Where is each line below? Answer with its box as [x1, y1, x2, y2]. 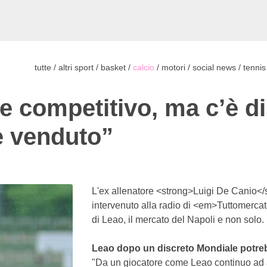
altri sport [58, 62, 94, 72]
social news [193, 62, 236, 72]
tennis [243, 62, 266, 72]
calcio [133, 62, 154, 72]
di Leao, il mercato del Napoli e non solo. [92, 214, 264, 225]
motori [162, 62, 185, 72]
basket [101, 62, 126, 72]
